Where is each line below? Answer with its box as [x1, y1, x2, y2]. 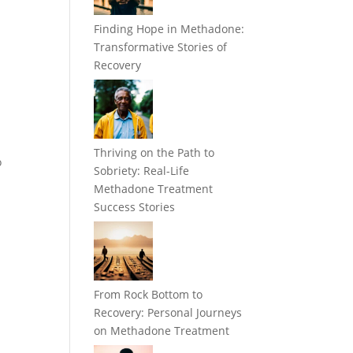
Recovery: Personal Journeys [94, 305, 243, 321]
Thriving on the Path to [94, 145, 215, 161]
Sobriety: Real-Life [94, 163, 190, 179]
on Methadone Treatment [94, 323, 230, 339]
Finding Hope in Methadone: [94, 21, 245, 37]
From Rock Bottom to [94, 287, 203, 303]
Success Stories [94, 199, 176, 215]
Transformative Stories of [94, 39, 228, 55]
